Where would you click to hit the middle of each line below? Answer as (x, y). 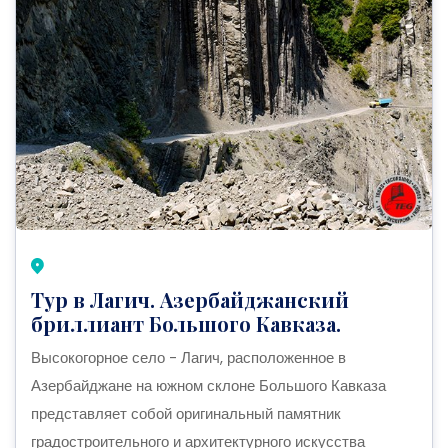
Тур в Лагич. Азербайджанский (190, 299)
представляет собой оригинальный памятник (186, 413)
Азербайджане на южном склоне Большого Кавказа (208, 385)
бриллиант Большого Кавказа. (186, 323)
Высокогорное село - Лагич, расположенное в (188, 357)
